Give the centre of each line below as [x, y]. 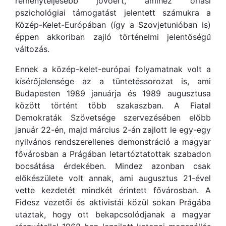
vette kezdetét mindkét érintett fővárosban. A [113, 190]
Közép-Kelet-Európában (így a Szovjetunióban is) [113, 25]
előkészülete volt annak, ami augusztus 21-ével [113, 178]
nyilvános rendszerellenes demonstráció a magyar [113, 142]
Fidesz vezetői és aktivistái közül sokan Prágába [113, 202]
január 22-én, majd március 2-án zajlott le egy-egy [113, 130]
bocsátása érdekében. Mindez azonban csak [113, 166]
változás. [32, 49]
